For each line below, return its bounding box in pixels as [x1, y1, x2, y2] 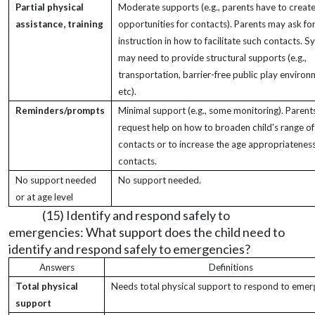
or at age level [15, 191, 73, 202]
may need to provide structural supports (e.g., [118, 52, 307, 63]
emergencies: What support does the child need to [8, 224, 285, 240]
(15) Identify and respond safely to [42, 207, 230, 223]
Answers [39, 262, 75, 273]
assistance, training [15, 18, 103, 30]
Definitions [208, 262, 253, 273]
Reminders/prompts [15, 105, 105, 116]
